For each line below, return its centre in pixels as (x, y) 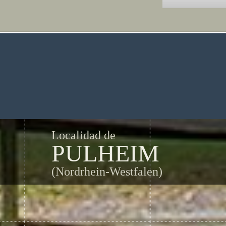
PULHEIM (105, 153)
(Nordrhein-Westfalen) (107, 172)
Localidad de (83, 135)
